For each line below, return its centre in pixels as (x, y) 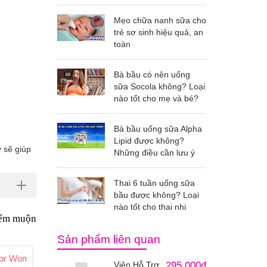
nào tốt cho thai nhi (150, 207)
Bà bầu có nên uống (152, 74)
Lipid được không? (149, 141)
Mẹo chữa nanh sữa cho (160, 20)
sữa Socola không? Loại (159, 86)
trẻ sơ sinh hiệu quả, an (159, 32)
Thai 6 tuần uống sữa (154, 183)
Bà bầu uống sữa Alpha (158, 129)
